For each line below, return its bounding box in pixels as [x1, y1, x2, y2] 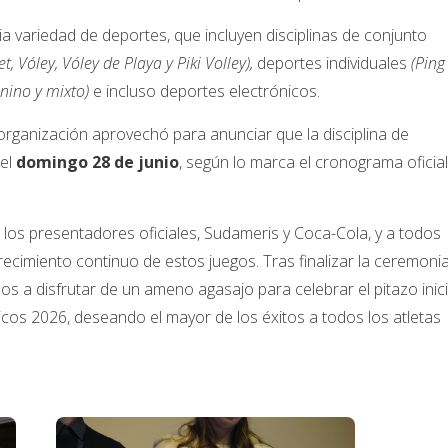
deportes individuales [253, 52, 411, 75]
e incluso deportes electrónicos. [89, 80, 320, 103]
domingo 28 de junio [12, 151, 179, 174]
